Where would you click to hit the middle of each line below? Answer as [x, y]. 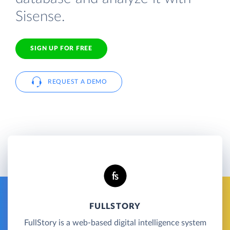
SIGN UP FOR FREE [61, 49]
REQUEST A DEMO [78, 81]
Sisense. [40, 16]
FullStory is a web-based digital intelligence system [115, 223]
